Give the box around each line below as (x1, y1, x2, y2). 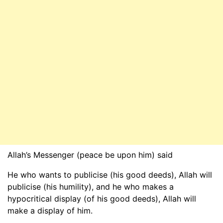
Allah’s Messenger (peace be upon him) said (7, 150, 173, 160)
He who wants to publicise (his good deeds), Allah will (7, 170, 212, 180)
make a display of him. (7, 206, 93, 216)
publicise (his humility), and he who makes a (7, 182, 174, 192)
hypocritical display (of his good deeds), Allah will (7, 194, 196, 204)
